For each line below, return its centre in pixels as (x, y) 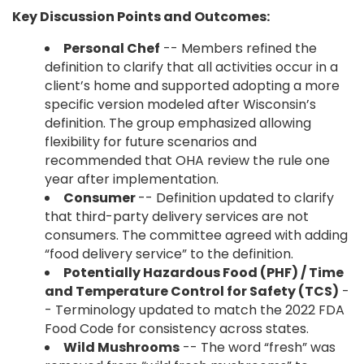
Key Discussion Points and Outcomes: (141, 17)
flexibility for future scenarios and (151, 142)
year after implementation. (132, 179)
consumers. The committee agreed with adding (196, 235)
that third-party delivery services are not (177, 217)
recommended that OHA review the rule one (187, 160)
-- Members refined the (238, 48)
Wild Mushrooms (121, 347)
